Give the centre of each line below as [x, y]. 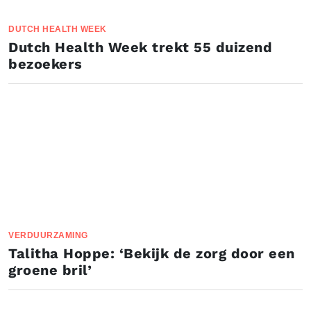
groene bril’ [50, 270]
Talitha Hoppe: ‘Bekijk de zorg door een [152, 253]
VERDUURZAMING [48, 235]
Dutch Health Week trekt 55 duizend [140, 47]
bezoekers [45, 64]
